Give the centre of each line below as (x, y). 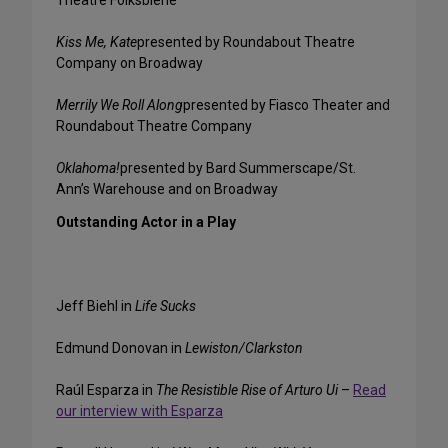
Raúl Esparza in (106, 390)
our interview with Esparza (139, 411)
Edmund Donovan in (120, 348)
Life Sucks (165, 306)
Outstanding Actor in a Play (146, 222)
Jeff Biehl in (95, 306)
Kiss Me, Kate (96, 42)
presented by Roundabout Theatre (246, 42)
